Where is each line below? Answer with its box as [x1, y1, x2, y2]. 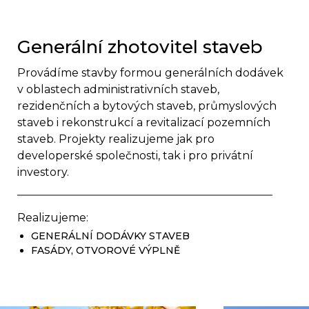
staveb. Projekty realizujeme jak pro [17, 132, 215, 146]
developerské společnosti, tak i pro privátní [17, 149, 253, 162]
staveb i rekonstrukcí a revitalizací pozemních [17, 116, 270, 129]
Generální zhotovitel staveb [17, 36, 263, 58]
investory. [17, 166, 69, 179]
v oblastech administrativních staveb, [17, 83, 219, 96]
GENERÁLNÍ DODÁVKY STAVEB [31, 230, 190, 242]
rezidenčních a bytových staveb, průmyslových [17, 99, 277, 112]
